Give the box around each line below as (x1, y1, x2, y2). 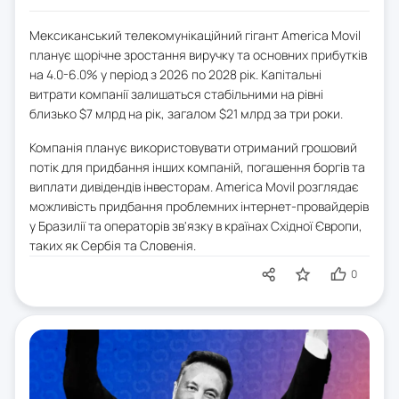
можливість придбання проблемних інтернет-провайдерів (29, 198, 369, 216)
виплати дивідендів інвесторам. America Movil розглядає (29, 178, 359, 196)
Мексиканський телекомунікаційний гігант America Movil (29, 27, 361, 45)
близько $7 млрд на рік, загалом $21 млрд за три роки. (29, 105, 343, 123)
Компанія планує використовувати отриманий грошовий (29, 139, 357, 157)
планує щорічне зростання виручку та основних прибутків (29, 46, 367, 64)
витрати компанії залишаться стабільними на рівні (29, 85, 323, 103)
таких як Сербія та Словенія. (29, 237, 196, 255)
